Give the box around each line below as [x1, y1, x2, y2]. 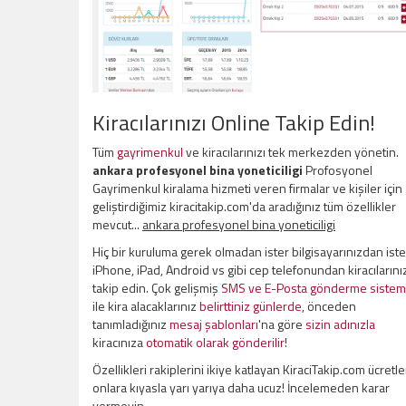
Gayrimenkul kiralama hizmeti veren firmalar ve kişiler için [92, 179, 402, 198]
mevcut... [92, 215, 142, 234]
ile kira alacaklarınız [92, 296, 199, 315]
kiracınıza [92, 333, 146, 352]
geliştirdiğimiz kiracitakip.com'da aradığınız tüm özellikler [92, 197, 396, 216]
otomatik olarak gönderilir [146, 333, 285, 352]
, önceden [302, 296, 356, 315]
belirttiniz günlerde [199, 296, 302, 315]
